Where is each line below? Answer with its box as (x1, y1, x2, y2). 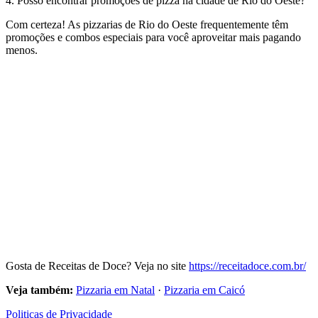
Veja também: (6, 283, 73, 296)
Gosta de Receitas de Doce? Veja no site (6, 259, 189, 272)
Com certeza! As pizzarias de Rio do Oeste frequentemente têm (6, 18, 288, 31)
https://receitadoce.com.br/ (189, 259, 306, 272)
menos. (6, 43, 38, 56)
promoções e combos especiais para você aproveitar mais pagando (6, 31, 301, 43)
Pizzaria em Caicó (164, 283, 245, 296)
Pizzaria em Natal (76, 283, 155, 296)
